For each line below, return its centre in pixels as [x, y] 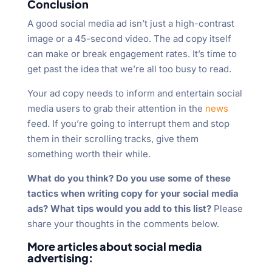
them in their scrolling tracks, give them [113, 139]
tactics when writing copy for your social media [133, 194]
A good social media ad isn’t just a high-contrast [131, 24]
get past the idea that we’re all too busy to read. [129, 69]
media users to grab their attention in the [116, 109]
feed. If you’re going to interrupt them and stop [128, 124]
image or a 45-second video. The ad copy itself [129, 39]
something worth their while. [89, 154]
